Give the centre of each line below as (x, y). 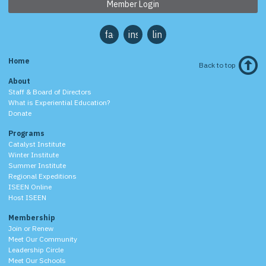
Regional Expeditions (42, 176)
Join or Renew (31, 228)
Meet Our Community (43, 239)
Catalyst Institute (37, 144)
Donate (20, 113)
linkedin (169, 34)
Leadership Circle (36, 249)
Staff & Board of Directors (50, 91)
